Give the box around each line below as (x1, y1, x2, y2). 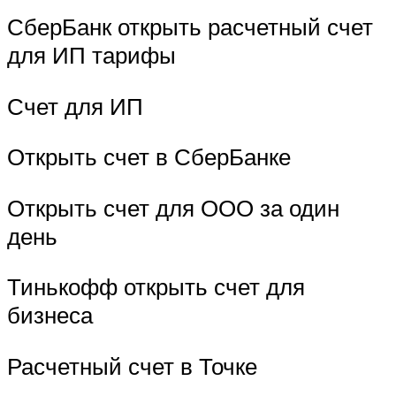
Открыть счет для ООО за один (7, 193, 339, 222)
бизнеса (7, 301, 93, 330)
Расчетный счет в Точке (7, 351, 257, 380)
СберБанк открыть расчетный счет (7, 11, 373, 41)
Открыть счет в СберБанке (7, 142, 291, 171)
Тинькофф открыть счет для (7, 272, 305, 301)
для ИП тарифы (7, 40, 176, 69)
